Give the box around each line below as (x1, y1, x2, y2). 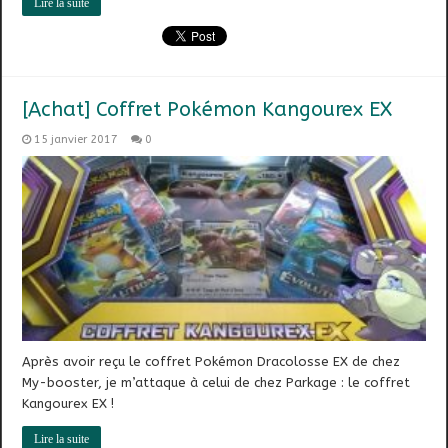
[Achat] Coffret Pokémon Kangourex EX (22, 97, 393, 121)
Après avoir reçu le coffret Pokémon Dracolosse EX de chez (22, 354, 401, 370)
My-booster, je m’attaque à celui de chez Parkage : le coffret (22, 375, 411, 391)
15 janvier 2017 (34, 132, 119, 146)
